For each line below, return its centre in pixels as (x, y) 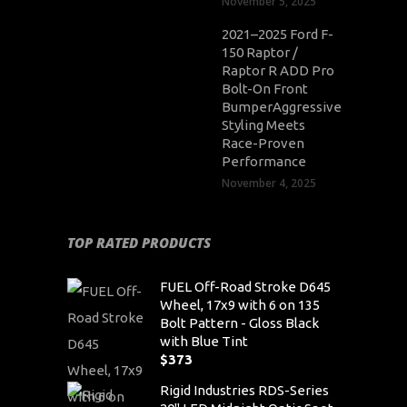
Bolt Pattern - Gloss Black (239, 323)
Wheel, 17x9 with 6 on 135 (240, 304)
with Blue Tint (204, 341)
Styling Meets (263, 124)
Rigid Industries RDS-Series (244, 390)
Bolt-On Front (265, 88)
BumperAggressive (282, 106)
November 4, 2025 (269, 183)
